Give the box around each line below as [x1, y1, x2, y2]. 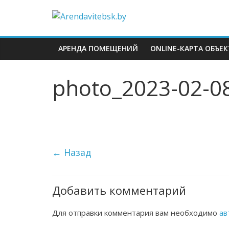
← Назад [52, 146, 91, 158]
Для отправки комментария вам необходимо [52, 208, 219, 218]
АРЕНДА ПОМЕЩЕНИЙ [58, 43, 138, 53]
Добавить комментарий [52, 182, 186, 198]
